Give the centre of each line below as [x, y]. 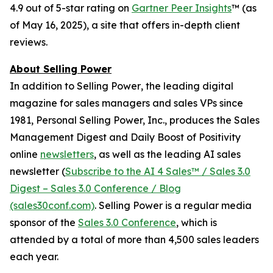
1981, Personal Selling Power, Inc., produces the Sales [135, 120]
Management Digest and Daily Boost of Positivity [125, 137]
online [25, 154]
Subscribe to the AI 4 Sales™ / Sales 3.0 [158, 171]
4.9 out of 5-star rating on [71, 8]
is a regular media [207, 205]
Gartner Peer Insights [182, 8]
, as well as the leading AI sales [167, 154]
